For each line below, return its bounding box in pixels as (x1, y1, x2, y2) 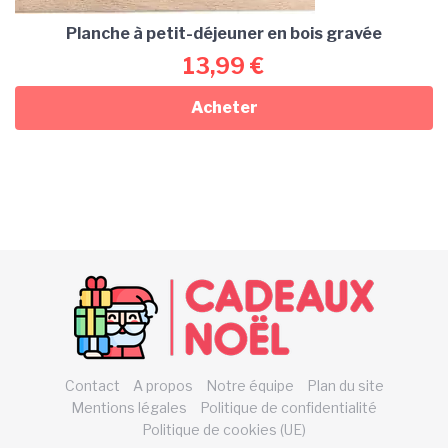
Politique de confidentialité (200, 398, 377, 416)
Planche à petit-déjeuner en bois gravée (66, 23, 382, 43)
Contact (64, 376, 120, 394)
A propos (132, 376, 193, 394)
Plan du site (306, 376, 384, 394)
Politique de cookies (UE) (142, 420, 306, 438)
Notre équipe (205, 376, 294, 394)
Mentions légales (71, 398, 187, 416)
